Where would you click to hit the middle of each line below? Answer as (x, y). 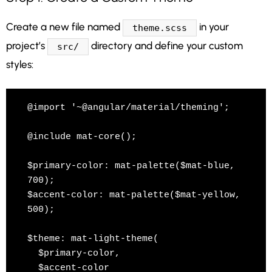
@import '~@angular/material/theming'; (128, 107)
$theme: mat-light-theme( (93, 239)
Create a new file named (64, 27)
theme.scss (159, 28)
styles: (20, 64)
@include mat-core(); (82, 137)
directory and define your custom (165, 46)
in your (212, 27)
